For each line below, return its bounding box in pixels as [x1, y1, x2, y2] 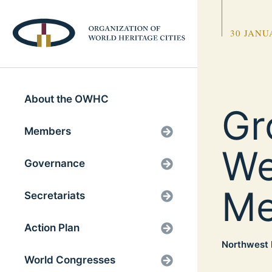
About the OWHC [24, 93, 109, 106]
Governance [24, 157, 85, 170]
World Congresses [24, 254, 115, 267]
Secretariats [24, 189, 85, 202]
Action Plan [24, 222, 80, 234]
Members [24, 125, 71, 138]
